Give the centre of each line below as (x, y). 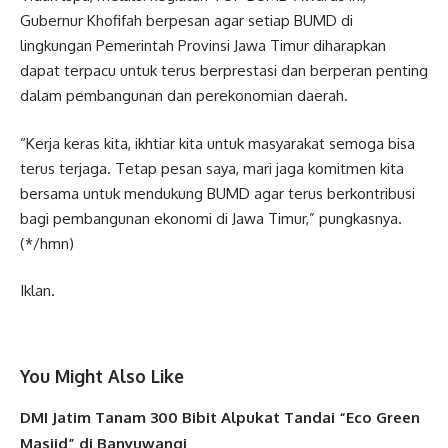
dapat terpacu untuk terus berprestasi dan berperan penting (224, 70)
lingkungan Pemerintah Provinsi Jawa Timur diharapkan (203, 45)
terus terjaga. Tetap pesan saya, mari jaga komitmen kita (212, 168)
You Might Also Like (102, 376)
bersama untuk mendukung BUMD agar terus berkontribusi (217, 193)
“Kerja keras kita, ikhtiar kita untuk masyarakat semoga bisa (217, 143)
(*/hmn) (47, 243)
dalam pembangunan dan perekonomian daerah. (184, 95)
